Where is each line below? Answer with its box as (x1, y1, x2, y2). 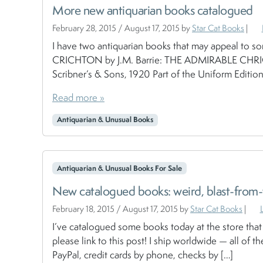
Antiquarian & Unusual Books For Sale (56, 163, 182, 173)
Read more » (52, 91, 104, 104)
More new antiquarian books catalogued (52, 2, 253, 19)
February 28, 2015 (52, 22, 116, 34)
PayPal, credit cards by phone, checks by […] (52, 248, 233, 261)
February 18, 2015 (52, 203, 114, 214)
